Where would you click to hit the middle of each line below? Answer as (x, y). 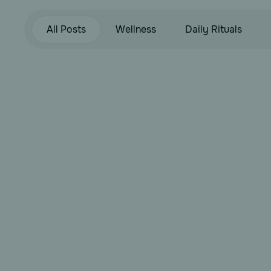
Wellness (136, 29)
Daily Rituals (214, 29)
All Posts (66, 29)
